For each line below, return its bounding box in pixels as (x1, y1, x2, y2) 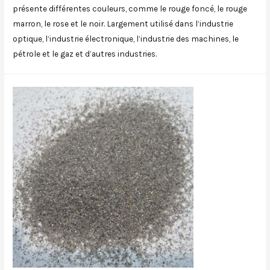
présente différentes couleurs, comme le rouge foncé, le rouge (13, 3, 248, 13)
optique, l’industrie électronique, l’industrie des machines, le (13, 33, 239, 43)
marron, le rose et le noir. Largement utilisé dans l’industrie (13, 18, 234, 28)
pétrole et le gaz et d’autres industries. (13, 48, 157, 58)
